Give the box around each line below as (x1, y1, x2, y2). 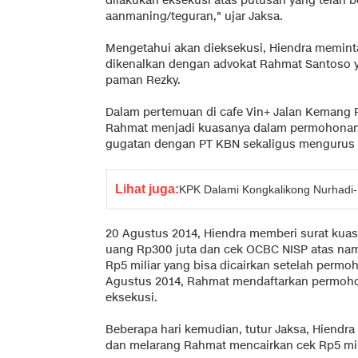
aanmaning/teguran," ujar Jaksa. (105, 8, 283, 24)
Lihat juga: (115, 181, 179, 196)
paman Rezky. (105, 72, 181, 88)
